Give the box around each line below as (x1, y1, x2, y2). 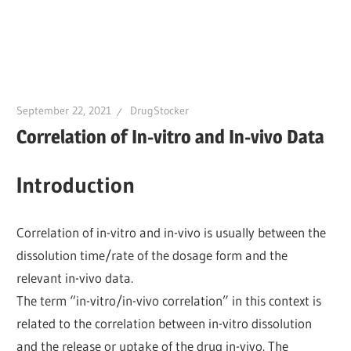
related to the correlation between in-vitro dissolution (16, 314, 313, 331)
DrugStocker (130, 103, 190, 118)
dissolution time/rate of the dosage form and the (16, 246, 288, 263)
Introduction (16, 172, 136, 199)
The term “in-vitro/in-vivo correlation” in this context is (16, 291, 322, 309)
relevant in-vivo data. (16, 269, 134, 286)
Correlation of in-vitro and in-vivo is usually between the (16, 223, 327, 241)
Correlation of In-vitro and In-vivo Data (16, 125, 325, 149)
